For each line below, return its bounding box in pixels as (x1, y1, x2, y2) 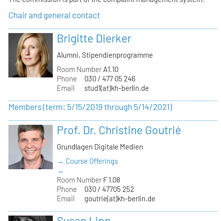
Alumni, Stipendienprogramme (57, 50, 153, 59)
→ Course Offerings (57, 156, 118, 166)
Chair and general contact (8, 9, 101, 20)
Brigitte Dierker (57, 31, 132, 45)
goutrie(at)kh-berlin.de (84, 194, 155, 203)
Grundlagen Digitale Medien (57, 142, 144, 151)
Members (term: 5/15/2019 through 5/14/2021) (8, 102, 173, 112)
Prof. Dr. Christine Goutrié (57, 123, 182, 137)
